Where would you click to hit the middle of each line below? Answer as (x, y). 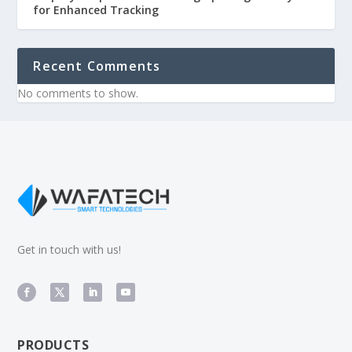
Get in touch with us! (70, 249)
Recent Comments (97, 66)
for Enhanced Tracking (96, 9)
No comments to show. (78, 93)
